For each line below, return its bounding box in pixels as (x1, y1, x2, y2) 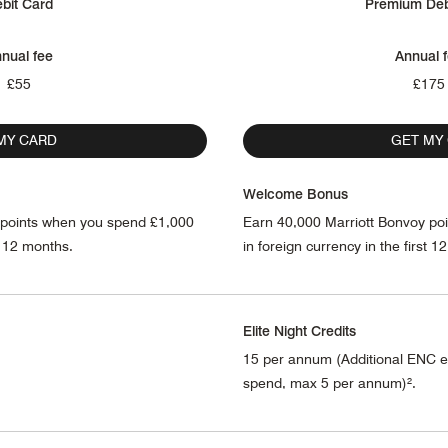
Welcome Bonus (242, 184, 348, 202)
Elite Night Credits (242, 321, 356, 339)
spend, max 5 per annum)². (242, 374, 416, 391)
